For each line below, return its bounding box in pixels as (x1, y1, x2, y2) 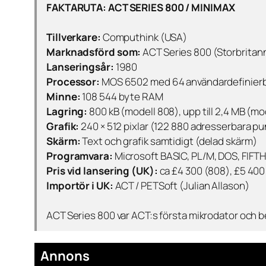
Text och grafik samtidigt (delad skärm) (80, 134, 257, 148)
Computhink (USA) (100, 30, 188, 45)
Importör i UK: (46, 179, 113, 193)
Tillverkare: (46, 30, 101, 45)
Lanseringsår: (46, 60, 114, 74)
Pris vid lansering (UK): (46, 164, 158, 178)
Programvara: (46, 149, 113, 163)
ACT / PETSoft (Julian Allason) (113, 179, 249, 193)
